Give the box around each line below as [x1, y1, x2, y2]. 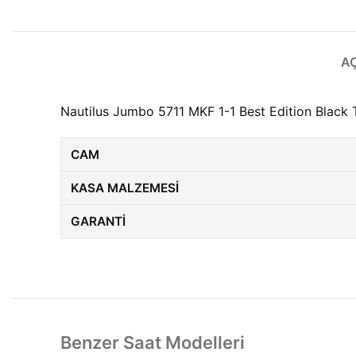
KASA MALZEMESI [71, 180, 179, 195]
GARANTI [71, 214, 126, 229]
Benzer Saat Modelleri [60, 332, 245, 353]
